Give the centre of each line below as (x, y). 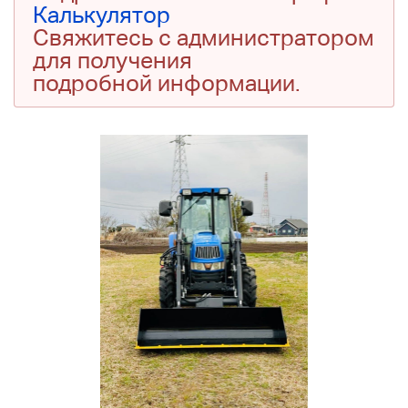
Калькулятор (102, 15)
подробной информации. (167, 83)
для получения (112, 61)
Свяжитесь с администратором (204, 38)
